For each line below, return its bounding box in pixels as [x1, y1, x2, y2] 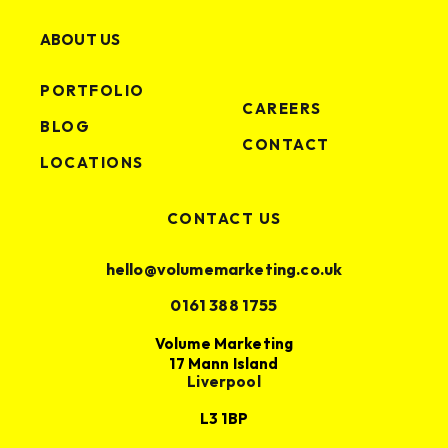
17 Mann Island [169, 357, 279, 372]
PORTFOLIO [40, 84, 145, 99]
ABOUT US [40, 33, 121, 48]
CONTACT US [166, 212, 282, 227]
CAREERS [242, 102, 322, 117]
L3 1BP [200, 412, 248, 427]
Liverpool [187, 375, 261, 390]
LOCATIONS [40, 156, 144, 171]
